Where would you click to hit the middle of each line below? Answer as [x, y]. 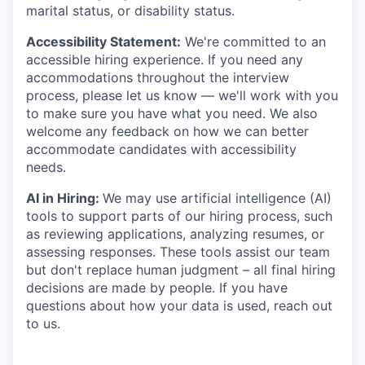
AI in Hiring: [64, 198]
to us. [43, 323]
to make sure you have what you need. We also [172, 113]
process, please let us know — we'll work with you [182, 95]
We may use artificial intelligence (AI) [217, 198]
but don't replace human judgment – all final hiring [181, 269]
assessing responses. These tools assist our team [178, 251]
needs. [46, 167]
